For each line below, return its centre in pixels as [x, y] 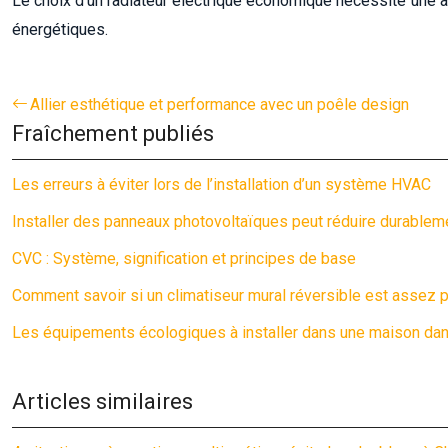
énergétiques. [60, 29]
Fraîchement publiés [113, 133]
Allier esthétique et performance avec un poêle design [219, 104]
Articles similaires [102, 401]
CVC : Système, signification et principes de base [184, 258]
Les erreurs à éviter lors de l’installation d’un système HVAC [221, 184]
